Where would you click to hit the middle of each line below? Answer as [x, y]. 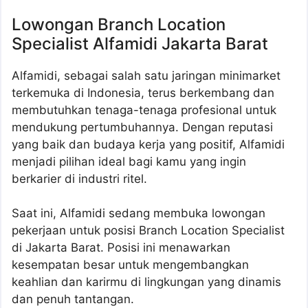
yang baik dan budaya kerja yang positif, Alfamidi [148, 144]
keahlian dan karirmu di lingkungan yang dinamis [146, 282]
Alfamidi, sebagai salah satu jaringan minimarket [146, 75]
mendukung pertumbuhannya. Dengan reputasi [142, 127]
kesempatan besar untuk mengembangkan [130, 265]
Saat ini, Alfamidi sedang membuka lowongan [139, 213]
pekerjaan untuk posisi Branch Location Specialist [148, 231]
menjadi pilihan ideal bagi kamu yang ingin [129, 161]
